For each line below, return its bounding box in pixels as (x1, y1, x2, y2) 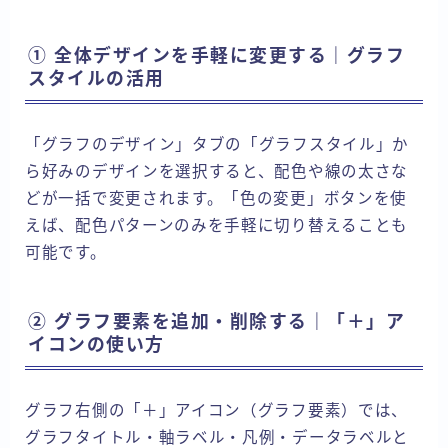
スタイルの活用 (28, 68, 165, 89)
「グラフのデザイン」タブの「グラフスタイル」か (25, 135, 410, 153)
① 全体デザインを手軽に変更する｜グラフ (28, 45, 405, 66)
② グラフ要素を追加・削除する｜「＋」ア (28, 312, 405, 333)
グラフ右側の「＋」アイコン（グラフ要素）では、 (25, 402, 409, 420)
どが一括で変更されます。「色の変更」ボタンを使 (25, 189, 408, 207)
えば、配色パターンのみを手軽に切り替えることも (25, 216, 409, 234)
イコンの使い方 (28, 335, 165, 356)
